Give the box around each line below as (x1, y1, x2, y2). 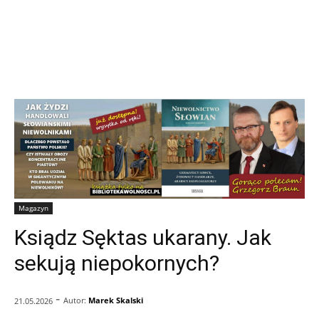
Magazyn (19, 202, 48, 213)
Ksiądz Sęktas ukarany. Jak (14, 224, 271, 250)
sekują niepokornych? (14, 250, 219, 276)
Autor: (63, 295, 86, 306)
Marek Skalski (88, 295, 143, 306)
